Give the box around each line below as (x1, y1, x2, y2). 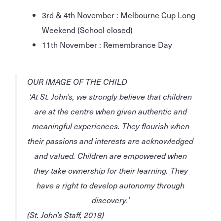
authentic (138, 105, 172, 117)
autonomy (119, 179, 155, 191)
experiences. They (72, 119, 142, 132)
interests (95, 134, 126, 147)
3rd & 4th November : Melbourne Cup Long (42, 8, 195, 21)
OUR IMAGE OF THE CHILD (27, 75, 127, 87)
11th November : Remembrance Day (42, 38, 172, 50)
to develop (78, 179, 119, 191)
